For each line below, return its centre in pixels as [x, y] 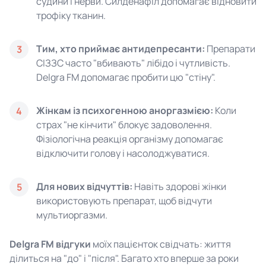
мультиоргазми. [72, 215]
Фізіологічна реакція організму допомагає [130, 139]
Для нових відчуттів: [84, 186]
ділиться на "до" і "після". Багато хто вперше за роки [124, 258]
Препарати [230, 49]
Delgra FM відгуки [50, 244]
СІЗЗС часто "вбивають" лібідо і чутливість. [133, 63]
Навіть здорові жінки [179, 186]
